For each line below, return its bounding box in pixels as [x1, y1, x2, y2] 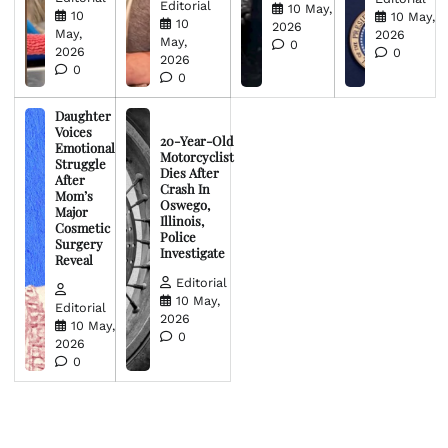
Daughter [55, 107, 111, 125]
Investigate [159, 244, 225, 262]
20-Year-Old [159, 132, 234, 150]
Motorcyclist [159, 148, 234, 166]
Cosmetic [55, 219, 110, 237]
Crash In [159, 180, 210, 198]
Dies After [159, 164, 219, 182]
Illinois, [159, 212, 204, 230]
